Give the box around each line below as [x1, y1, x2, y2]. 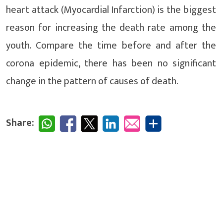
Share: [6, 114, 34, 132]
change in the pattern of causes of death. [6, 73, 178, 90]
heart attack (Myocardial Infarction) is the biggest [6, 1, 216, 19]
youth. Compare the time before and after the [6, 37, 216, 55]
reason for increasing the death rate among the [6, 19, 216, 37]
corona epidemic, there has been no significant [6, 55, 216, 72]
